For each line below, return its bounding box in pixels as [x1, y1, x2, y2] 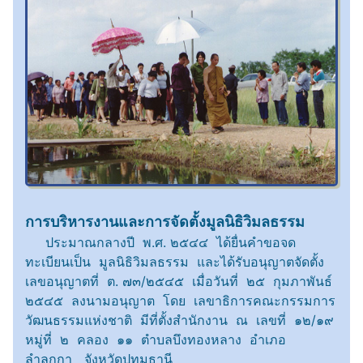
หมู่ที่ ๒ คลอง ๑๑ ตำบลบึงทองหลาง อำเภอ [25, 331, 286, 348]
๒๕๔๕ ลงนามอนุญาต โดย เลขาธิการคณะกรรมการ [25, 293, 335, 310]
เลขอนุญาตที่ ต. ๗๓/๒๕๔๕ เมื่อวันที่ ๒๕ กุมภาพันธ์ [25, 273, 336, 290]
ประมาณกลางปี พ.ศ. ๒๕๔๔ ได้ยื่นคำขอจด [25, 234, 296, 251]
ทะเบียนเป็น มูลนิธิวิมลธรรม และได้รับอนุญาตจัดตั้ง [25, 254, 324, 271]
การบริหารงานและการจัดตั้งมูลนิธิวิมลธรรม [25, 213, 305, 231]
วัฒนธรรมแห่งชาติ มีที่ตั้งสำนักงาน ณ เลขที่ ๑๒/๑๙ [25, 312, 338, 329]
